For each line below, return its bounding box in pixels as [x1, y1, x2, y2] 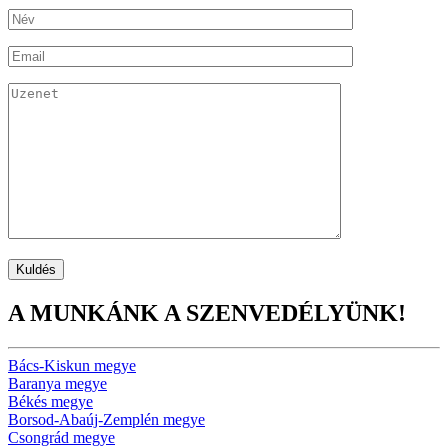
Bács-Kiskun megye [8, 356, 136, 374]
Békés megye [8, 392, 93, 410]
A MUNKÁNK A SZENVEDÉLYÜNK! [8, 299, 406, 326]
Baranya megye [8, 374, 107, 392]
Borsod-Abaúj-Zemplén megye [8, 410, 205, 428]
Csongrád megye [8, 428, 115, 446]
